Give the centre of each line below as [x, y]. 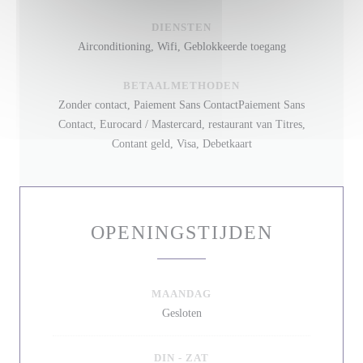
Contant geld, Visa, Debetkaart [181, 144]
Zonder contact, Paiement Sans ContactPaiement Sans [181, 105]
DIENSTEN [181, 27]
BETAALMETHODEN [181, 85]
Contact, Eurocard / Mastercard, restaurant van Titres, [181, 124]
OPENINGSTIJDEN [181, 233]
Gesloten [181, 313]
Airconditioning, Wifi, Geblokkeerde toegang [181, 47]
